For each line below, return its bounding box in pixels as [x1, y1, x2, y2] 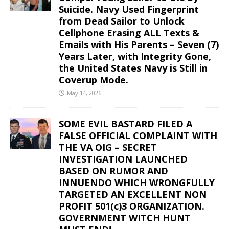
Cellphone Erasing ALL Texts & [59, 26, 199, 39]
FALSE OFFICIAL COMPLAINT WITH [59, 129, 217, 142]
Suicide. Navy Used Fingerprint [59, 3, 199, 15]
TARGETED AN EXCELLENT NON [59, 188, 207, 200]
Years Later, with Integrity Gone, [59, 50, 211, 62]
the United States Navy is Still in [59, 61, 208, 74]
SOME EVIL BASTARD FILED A [59, 117, 192, 130]
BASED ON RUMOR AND [59, 164, 168, 177]
